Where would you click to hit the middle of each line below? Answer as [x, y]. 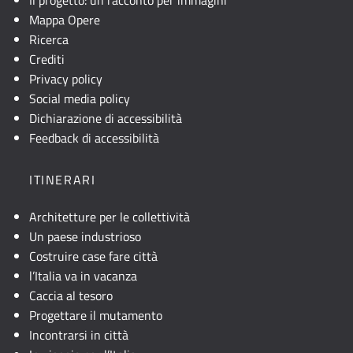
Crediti [47, 59]
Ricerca [49, 39]
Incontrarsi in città [79, 334]
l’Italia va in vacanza [83, 275]
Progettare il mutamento [96, 315]
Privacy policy [66, 78]
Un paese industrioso [85, 236]
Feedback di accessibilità [94, 137]
